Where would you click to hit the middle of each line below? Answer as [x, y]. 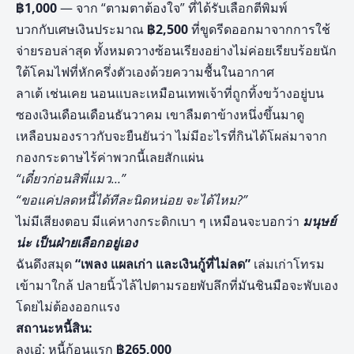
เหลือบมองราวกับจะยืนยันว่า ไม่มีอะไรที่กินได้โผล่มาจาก [171, 136]
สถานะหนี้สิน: [54, 328]
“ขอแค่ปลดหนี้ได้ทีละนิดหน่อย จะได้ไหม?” [132, 200]
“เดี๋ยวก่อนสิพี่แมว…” [71, 179]
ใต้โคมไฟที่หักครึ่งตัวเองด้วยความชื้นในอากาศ [145, 72]
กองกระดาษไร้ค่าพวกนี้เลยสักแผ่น [110, 157]
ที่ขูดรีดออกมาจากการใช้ [259, 29]
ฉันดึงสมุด [45, 264]
